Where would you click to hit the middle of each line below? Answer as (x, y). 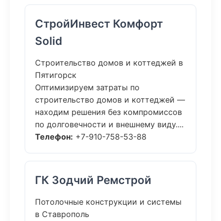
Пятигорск (56, 75)
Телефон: (54, 137)
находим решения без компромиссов (109, 112)
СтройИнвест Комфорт (99, 23)
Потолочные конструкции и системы (108, 202)
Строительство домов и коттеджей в (109, 63)
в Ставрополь (62, 214)
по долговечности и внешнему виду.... (109, 124)
